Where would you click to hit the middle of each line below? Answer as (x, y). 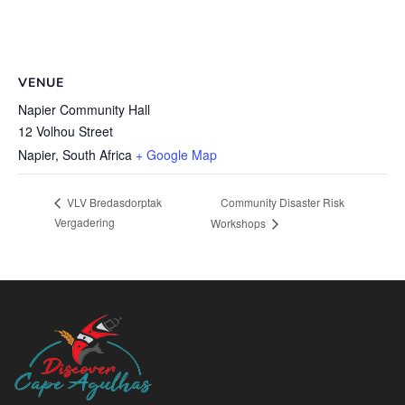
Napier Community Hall (84, 109)
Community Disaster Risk (282, 202)
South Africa (97, 154)
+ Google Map (176, 154)
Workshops (239, 223)
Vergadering (85, 222)
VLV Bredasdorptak (113, 202)
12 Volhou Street (66, 131)
